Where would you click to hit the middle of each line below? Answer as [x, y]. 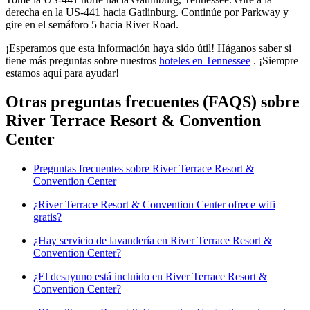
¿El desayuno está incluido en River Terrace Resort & [150, 277]
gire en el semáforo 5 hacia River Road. [92, 24]
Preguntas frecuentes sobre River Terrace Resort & [144, 169]
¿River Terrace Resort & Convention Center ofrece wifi [154, 205]
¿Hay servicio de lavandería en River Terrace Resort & [153, 241]
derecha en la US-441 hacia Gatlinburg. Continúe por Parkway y [147, 12]
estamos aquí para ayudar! [62, 73]
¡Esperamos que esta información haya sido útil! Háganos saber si [148, 48]
